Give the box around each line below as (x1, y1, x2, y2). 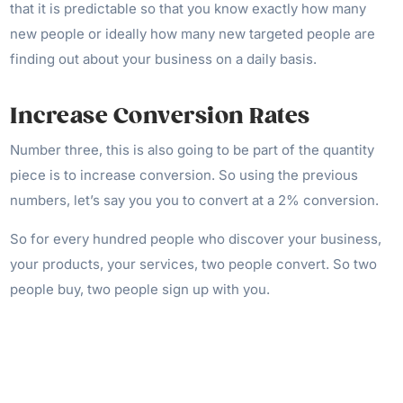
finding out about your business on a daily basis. (10, 49, 321, 67)
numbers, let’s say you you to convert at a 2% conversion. (10, 191, 380, 209)
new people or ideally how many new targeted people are (10, 24, 376, 42)
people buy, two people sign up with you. (10, 280, 271, 298)
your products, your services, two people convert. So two (10, 255, 378, 273)
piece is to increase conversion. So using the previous (10, 166, 359, 184)
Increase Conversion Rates (10, 102, 310, 130)
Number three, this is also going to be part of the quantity (10, 140, 375, 158)
